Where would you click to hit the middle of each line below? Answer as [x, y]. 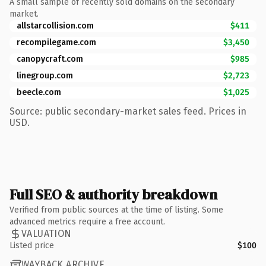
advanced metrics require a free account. [87, 221]
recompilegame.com [56, 42]
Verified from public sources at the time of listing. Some [116, 210]
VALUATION [47, 234]
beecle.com [39, 92]
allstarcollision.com [55, 26]
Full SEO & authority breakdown [113, 194]
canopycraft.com [50, 59]
